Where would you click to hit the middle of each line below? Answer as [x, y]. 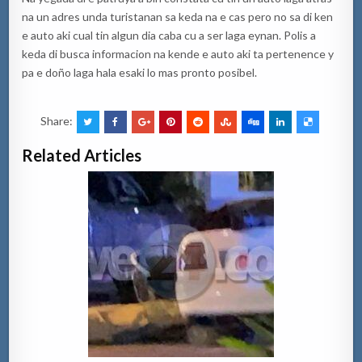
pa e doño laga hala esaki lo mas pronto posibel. [140, 72]
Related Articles [82, 155]
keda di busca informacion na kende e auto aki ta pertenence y [178, 53]
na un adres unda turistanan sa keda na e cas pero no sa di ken [178, 16]
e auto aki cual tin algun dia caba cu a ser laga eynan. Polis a [169, 35]
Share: [57, 120]
